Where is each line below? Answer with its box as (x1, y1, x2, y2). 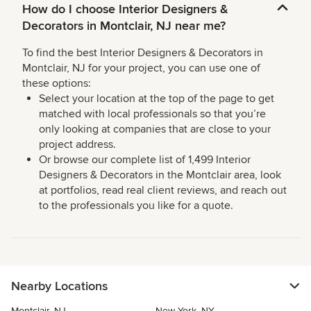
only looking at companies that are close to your (39, 122, 271, 137)
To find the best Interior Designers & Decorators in (22, 46, 263, 60)
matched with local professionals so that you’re (39, 107, 266, 121)
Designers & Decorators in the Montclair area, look (39, 168, 281, 183)
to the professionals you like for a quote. (39, 199, 233, 213)
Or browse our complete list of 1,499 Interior (39, 153, 251, 167)
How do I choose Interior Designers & (22, 1, 228, 17)
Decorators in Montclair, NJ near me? (22, 18, 226, 34)
